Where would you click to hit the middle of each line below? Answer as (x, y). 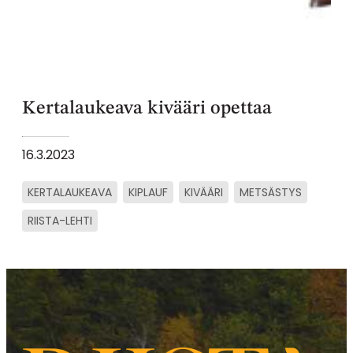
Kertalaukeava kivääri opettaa (147, 108)
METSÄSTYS (271, 192)
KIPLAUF (148, 192)
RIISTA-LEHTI (60, 220)
